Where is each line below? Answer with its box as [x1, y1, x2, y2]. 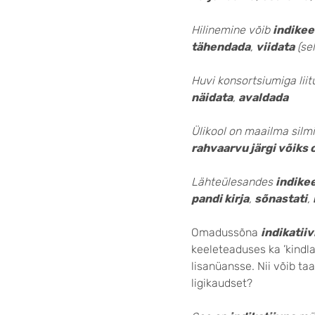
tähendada [191, 40, 250, 53]
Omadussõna [191, 226, 261, 239]
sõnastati [255, 192, 307, 205]
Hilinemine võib [191, 23, 273, 37]
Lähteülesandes [191, 175, 276, 188]
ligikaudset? [191, 276, 252, 290]
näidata [191, 91, 233, 104]
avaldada [238, 91, 288, 104]
